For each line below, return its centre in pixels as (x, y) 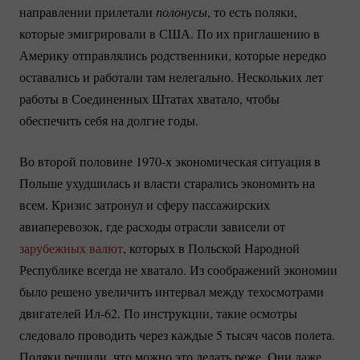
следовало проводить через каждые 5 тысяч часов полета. (177, 335)
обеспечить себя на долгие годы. (109, 121)
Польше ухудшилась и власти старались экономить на (167, 183)
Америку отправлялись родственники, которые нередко (173, 55)
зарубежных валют (71, 248)
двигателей (52, 313)
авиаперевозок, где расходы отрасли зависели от (152, 227)
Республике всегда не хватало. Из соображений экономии (178, 270)
